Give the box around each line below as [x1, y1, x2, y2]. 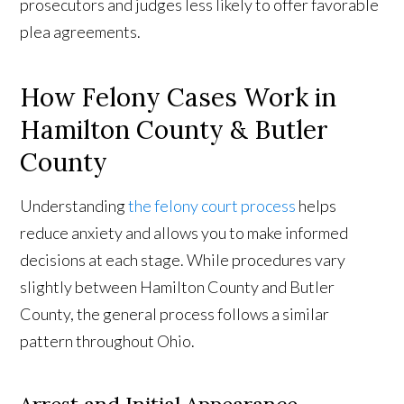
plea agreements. [20, 22, 142, 42]
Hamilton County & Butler [20, 114, 329, 147]
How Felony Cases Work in [20, 81, 337, 115]
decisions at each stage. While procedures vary [20, 250, 346, 271]
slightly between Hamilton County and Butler [20, 277, 335, 298]
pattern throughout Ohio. [20, 331, 196, 352]
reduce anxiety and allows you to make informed [20, 223, 349, 243]
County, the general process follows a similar [20, 304, 330, 325]
